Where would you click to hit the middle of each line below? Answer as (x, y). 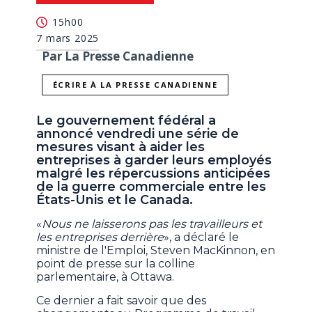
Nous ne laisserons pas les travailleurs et (152, 224)
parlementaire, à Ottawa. (106, 277)
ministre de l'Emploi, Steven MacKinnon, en (156, 251)
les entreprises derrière (100, 237)
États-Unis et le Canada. (115, 200)
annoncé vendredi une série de (138, 134)
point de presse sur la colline (116, 264)
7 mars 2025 (68, 38)
